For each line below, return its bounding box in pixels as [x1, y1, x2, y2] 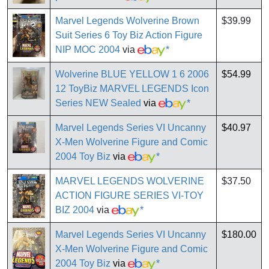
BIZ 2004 [55, 205, 94, 216]
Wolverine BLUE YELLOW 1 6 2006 [55, 69, 209, 80]
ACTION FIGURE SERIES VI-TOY [55, 190, 204, 201]
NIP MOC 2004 [55, 44, 120, 55]
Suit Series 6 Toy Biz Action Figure [55, 30, 202, 41]
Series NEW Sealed [55, 98, 141, 109]
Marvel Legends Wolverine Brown [55, 16, 199, 26]
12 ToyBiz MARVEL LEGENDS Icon [55, 83, 209, 94]
